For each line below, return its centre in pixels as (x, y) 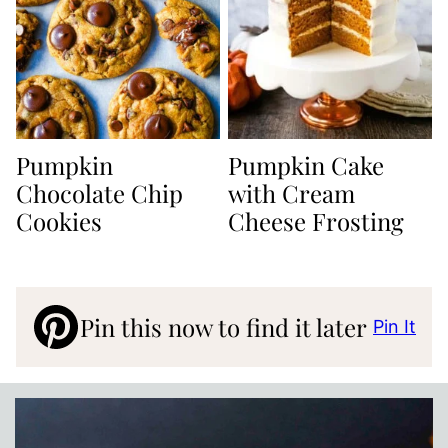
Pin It (394, 327)
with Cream (291, 193)
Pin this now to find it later (223, 327)
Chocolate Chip (99, 193)
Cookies (59, 221)
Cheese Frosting (316, 221)
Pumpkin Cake (306, 165)
